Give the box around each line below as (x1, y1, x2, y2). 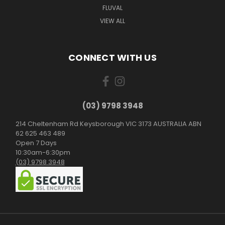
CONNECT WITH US (68, 51, 157, 64)
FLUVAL (102, 4, 123, 13)
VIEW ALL (100, 17, 125, 26)
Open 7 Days (15, 138, 57, 148)
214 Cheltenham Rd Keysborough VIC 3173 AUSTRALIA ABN (15, 119, 201, 129)
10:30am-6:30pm (15, 148, 70, 158)
